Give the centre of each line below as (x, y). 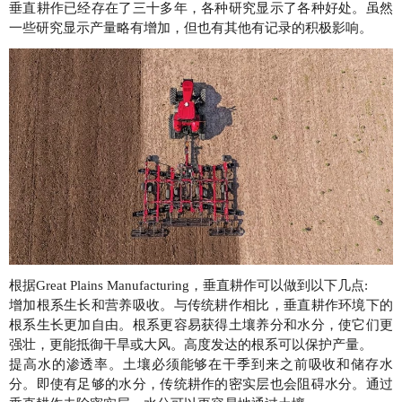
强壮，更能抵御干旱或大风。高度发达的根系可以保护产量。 (191, 344)
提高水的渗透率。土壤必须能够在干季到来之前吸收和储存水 (201, 364)
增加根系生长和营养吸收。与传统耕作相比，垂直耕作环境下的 (201, 305)
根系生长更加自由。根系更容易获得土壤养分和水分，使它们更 (201, 324)
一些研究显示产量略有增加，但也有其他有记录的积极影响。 (191, 28)
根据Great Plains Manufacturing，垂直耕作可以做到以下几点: (188, 285)
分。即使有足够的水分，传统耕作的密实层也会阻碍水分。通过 (201, 384)
